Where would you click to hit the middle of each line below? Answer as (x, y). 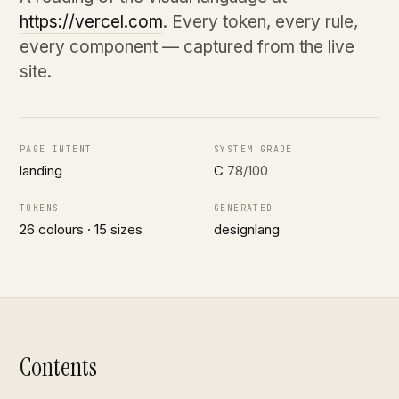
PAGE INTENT (56, 149)
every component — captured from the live (187, 47)
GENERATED (244, 208)
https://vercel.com (91, 22)
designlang (247, 229)
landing (41, 171)
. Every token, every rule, (261, 22)
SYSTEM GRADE (253, 149)
